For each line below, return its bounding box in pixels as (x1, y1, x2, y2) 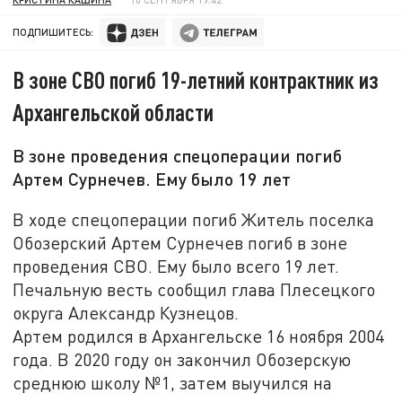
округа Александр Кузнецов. (13, 301, 240, 323)
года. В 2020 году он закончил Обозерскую (13, 348, 352, 370)
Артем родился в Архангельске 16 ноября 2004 (13, 325, 385, 346)
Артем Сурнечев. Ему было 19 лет (13, 168, 292, 190)
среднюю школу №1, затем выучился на (13, 371, 333, 393)
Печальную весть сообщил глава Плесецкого (13, 278, 376, 300)
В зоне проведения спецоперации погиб (13, 144, 343, 167)
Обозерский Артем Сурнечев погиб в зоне (13, 232, 348, 253)
